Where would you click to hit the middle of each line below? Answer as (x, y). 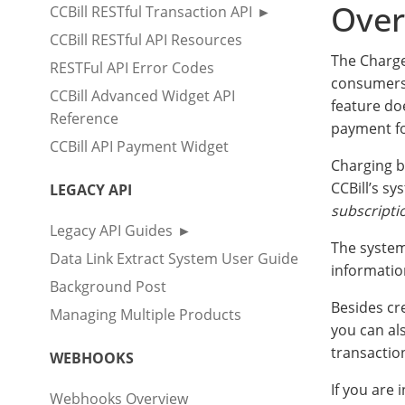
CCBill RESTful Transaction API (151, 12)
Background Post (108, 287)
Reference (84, 119)
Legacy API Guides (111, 231)
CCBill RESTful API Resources (146, 40)
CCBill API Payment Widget (139, 147)
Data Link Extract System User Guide (174, 259)
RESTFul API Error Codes (132, 68)
